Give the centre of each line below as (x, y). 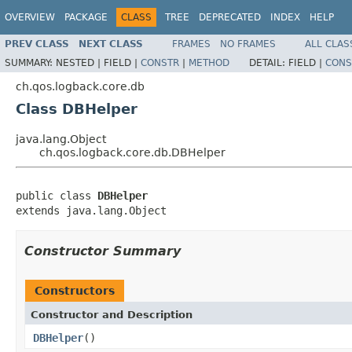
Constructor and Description (112, 314)
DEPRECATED (230, 17)
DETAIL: (269, 62)
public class (57, 195)
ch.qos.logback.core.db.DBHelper (132, 152)
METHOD (209, 62)
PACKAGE (86, 17)
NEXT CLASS (111, 44)
